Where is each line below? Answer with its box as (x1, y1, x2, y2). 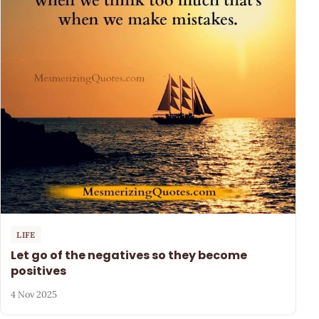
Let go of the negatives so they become (11, 246, 248, 263)
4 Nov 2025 (11, 288, 58, 301)
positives (11, 262, 67, 279)
